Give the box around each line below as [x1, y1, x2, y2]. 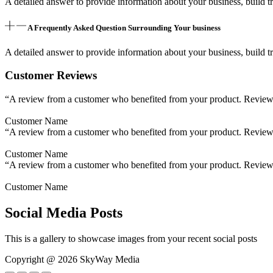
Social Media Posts [5, 204, 122, 221]
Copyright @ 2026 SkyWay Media [5, 253, 140, 264]
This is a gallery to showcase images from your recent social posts [5, 233, 257, 244]
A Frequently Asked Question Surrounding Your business [27, 23, 221, 33]
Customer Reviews [5, 69, 97, 82]
